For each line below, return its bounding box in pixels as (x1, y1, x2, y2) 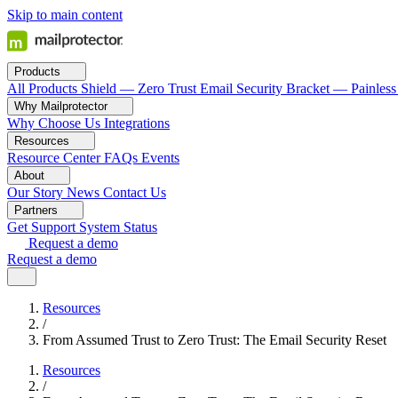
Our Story (7, 185, 63, 200)
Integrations (104, 115, 170, 131)
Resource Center (7, 150, 100, 165)
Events (141, 150, 179, 165)
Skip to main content (7, 7, 123, 22)
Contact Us (103, 185, 166, 200)
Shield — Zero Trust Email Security (81, 81, 283, 96)
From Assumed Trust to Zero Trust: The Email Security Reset (43, 332, 386, 347)
